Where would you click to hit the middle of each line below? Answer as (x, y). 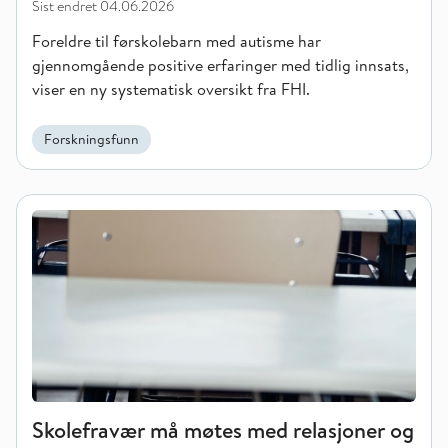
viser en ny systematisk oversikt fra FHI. (171, 89)
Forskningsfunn (91, 139)
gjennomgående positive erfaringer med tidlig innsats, (220, 65)
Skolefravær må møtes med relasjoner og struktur (188, 206)
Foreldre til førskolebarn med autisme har (176, 41)
